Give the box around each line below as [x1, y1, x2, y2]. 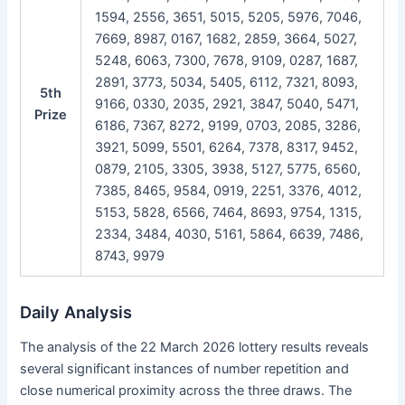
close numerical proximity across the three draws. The [20, 382, 353, 400]
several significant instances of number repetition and [20, 361, 350, 378]
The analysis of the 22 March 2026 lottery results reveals [20, 339, 370, 356]
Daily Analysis [20, 301, 133, 322]
